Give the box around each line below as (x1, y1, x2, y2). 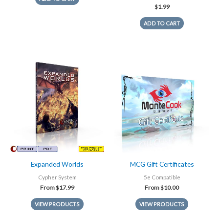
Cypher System (38, 174, 77, 180)
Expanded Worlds (31, 160, 84, 169)
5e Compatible (143, 174, 180, 180)
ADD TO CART (144, 20, 180, 26)
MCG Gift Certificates (130, 160, 194, 169)
